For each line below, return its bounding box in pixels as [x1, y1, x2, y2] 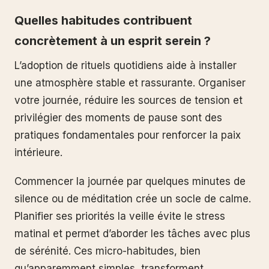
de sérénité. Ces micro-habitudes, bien [14, 245, 201, 258]
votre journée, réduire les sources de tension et [14, 94, 243, 107]
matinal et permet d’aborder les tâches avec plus [14, 228, 250, 240]
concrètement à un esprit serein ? [14, 34, 211, 49]
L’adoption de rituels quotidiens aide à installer [14, 59, 237, 72]
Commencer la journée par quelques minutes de [14, 175, 246, 188]
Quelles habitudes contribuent [14, 13, 192, 28]
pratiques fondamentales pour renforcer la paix [14, 129, 241, 142]
